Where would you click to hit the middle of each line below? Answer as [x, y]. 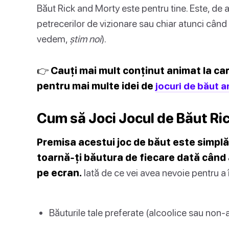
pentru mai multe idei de [96, 86]
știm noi [85, 39]
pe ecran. [59, 173]
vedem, [53, 39]
